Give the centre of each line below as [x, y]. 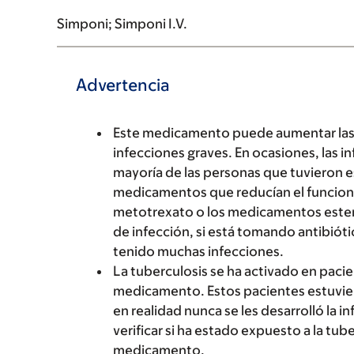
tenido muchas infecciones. [198, 251]
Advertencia [123, 85]
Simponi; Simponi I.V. [122, 24]
